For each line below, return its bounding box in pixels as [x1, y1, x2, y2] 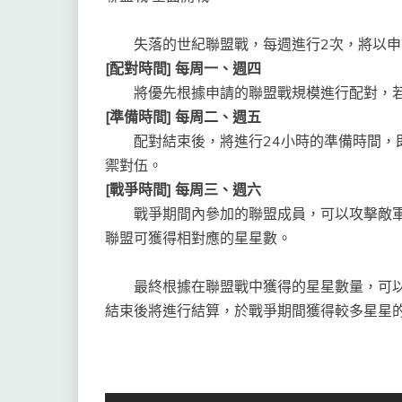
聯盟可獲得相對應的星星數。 [105, 229, 292, 248]
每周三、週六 [175, 180, 261, 199]
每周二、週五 [175, 108, 261, 127]
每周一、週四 [175, 59, 261, 78]
